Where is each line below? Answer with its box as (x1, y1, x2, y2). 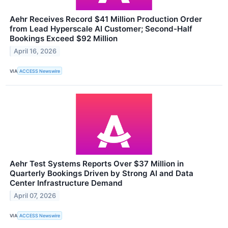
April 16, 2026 (14, 47, 57, 55)
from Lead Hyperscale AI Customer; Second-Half (10, 24, 192, 34)
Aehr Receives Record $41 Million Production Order (10, 14, 202, 24)
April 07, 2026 (14, 192, 56, 200)
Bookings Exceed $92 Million (10, 34, 118, 44)
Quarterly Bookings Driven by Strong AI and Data (10, 168, 193, 179)
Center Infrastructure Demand (10, 178, 123, 188)
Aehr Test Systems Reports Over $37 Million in (10, 159, 184, 169)
